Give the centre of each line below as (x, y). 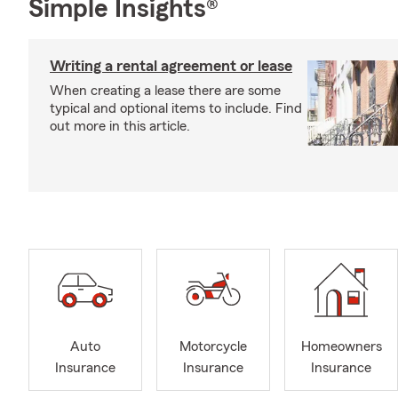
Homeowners (341, 347)
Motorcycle (213, 347)
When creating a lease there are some (165, 91)
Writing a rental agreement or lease (171, 66)
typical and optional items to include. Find (176, 108)
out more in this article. (120, 126)
